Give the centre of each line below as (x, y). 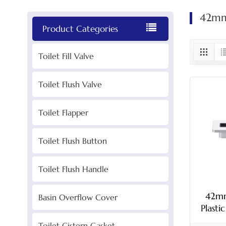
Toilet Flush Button (72, 141)
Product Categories (80, 29)
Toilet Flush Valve (70, 84)
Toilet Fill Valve (66, 56)
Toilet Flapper (63, 113)
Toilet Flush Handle (73, 169)
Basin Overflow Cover (78, 197)
